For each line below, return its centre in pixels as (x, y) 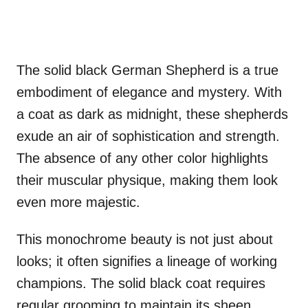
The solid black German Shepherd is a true (147, 70)
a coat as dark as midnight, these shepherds (152, 114)
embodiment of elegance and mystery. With (149, 92)
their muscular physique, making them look (147, 180)
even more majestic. (78, 202)
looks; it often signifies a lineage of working (147, 261)
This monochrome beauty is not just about (145, 239)
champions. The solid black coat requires (141, 283)
